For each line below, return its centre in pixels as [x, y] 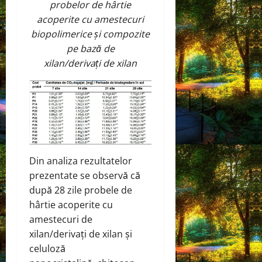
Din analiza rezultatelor [81, 161]
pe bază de [90, 49]
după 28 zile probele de [81, 190]
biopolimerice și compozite [91, 34]
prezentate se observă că [85, 175]
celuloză [47, 248]
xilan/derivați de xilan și [81, 234]
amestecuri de [61, 219]
